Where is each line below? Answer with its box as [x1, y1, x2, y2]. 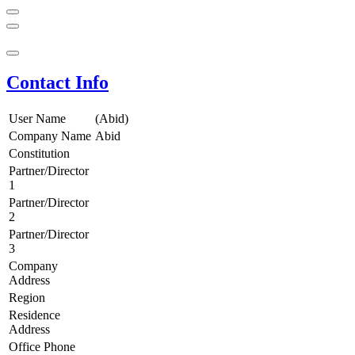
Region [9, 291, 45, 305]
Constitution [9, 147, 70, 161]
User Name [9, 112, 66, 126]
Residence [9, 308, 60, 323]
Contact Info [6, 72, 109, 94]
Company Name [9, 129, 91, 143]
